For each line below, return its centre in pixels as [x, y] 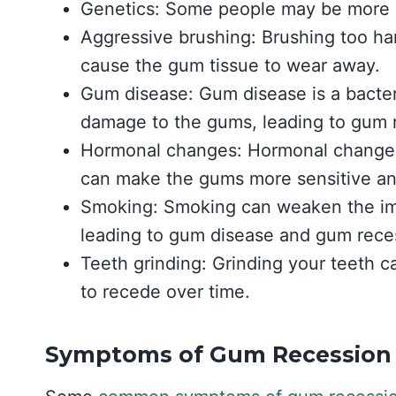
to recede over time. [165, 291]
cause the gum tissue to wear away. [230, 65]
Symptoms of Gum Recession [218, 355]
